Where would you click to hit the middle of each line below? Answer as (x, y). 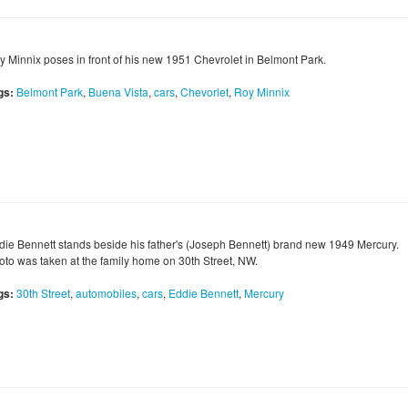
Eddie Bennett (204, 293)
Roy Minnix (262, 92)
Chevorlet (204, 92)
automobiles (106, 293)
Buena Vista (118, 92)
